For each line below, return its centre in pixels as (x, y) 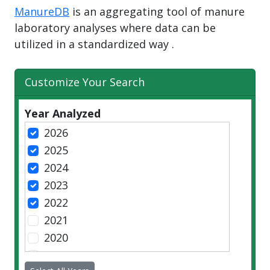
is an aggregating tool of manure (157, 11)
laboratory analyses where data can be (115, 28)
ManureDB (42, 11)
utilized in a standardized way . (94, 44)
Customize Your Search (85, 82)
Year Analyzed (63, 113)
